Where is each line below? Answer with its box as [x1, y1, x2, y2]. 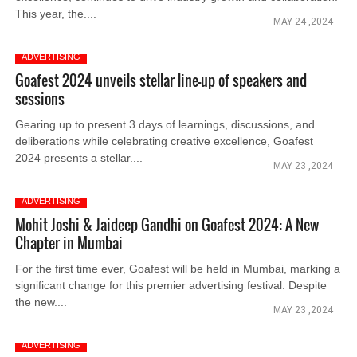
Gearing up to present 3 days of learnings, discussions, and [15, 118, 316, 131]
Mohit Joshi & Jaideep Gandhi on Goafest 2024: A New [15, 214, 320, 235]
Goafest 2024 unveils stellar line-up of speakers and [15, 70, 308, 91]
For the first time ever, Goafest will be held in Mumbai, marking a [15, 262, 341, 275]
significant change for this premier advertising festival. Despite [15, 279, 328, 292]
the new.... [15, 296, 68, 308]
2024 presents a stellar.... [15, 151, 143, 164]
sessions [15, 88, 65, 109]
